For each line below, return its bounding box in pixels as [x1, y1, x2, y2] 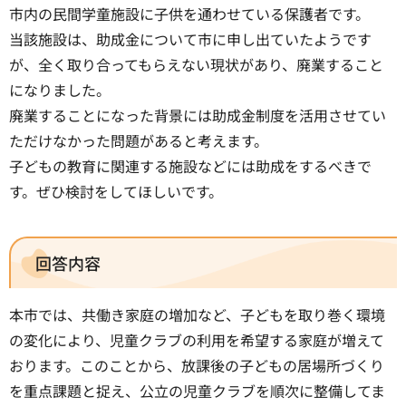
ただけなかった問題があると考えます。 [9, 130, 268, 152]
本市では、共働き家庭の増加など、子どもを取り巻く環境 [9, 303, 385, 325]
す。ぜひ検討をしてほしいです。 [9, 180, 223, 203]
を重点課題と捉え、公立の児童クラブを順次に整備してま [9, 379, 385, 401]
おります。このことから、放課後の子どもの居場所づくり [9, 353, 384, 376]
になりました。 [9, 79, 111, 101]
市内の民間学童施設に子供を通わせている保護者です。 [9, 3, 370, 25]
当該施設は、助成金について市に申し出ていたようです [9, 28, 372, 51]
